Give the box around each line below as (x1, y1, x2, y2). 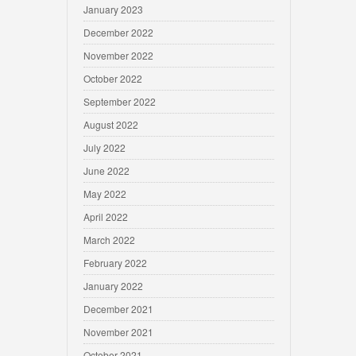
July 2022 (83, 141, 126, 154)
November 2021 (83, 325, 153, 339)
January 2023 (83, 2, 143, 16)
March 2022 (83, 233, 135, 246)
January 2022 (83, 279, 143, 292)
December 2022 (83, 25, 153, 39)
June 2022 (83, 164, 130, 177)
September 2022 (83, 95, 156, 108)
